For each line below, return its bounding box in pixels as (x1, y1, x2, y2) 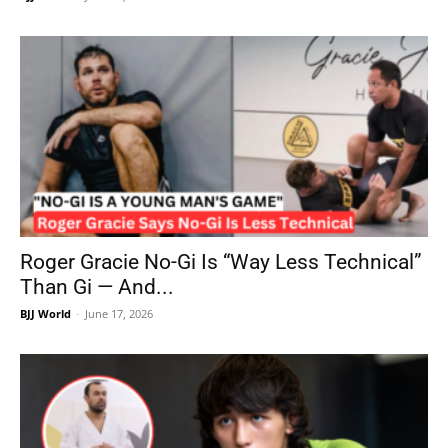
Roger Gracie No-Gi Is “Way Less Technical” (20, 250, 422, 275)
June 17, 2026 (85, 306, 153, 322)
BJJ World (20, 306, 71, 322)
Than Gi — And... (20, 275, 174, 300)
